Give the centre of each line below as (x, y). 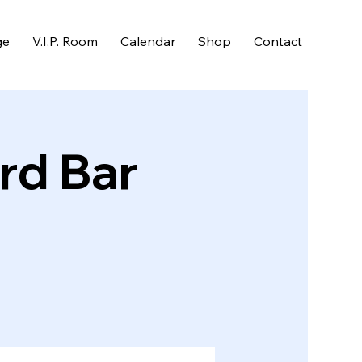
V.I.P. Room (65, 41)
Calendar (148, 41)
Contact (278, 41)
